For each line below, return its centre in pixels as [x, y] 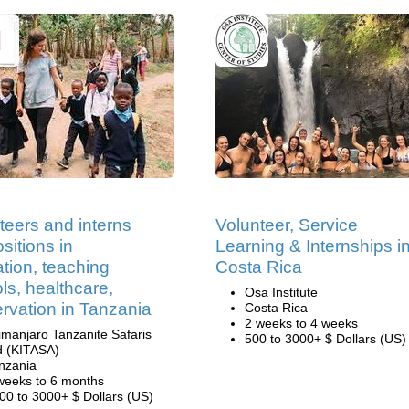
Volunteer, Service [287, 225]
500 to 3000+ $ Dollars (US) [325, 339]
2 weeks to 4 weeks [301, 323]
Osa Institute [281, 292]
